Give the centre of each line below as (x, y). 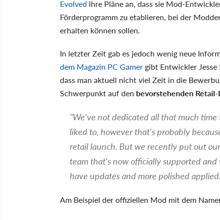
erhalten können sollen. (100, 30)
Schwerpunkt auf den (98, 93)
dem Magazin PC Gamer (101, 66)
